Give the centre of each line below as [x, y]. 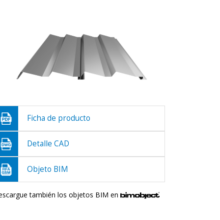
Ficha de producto [59, 118]
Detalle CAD [48, 144]
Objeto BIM [48, 169]
